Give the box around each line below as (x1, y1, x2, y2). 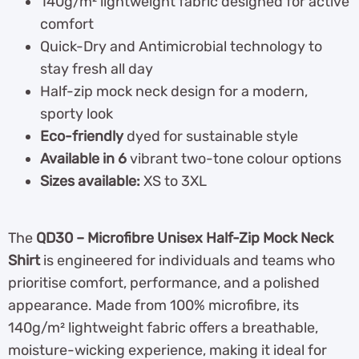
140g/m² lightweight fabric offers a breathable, (8, 318, 318, 337)
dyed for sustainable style (123, 127, 298, 146)
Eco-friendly (40, 127, 123, 146)
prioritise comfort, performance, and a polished (8, 273, 320, 292)
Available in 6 (40, 150, 127, 168)
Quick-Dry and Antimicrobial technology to (40, 38, 322, 56)
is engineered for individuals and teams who (40, 251, 335, 269)
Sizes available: (40, 172, 140, 191)
